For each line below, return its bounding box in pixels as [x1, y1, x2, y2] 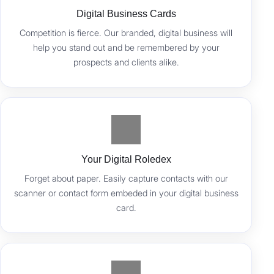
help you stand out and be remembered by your [32, 42, 220, 53]
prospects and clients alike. [73, 57, 179, 68]
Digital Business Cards [76, 9, 176, 20]
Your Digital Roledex [81, 154, 171, 165]
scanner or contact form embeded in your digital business [13, 188, 239, 199]
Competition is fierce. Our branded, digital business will [20, 28, 233, 39]
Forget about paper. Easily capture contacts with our [24, 173, 228, 184]
